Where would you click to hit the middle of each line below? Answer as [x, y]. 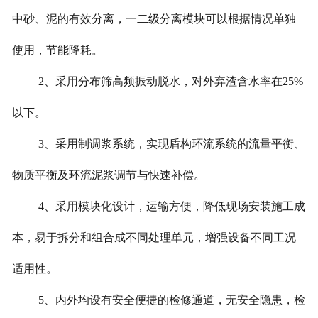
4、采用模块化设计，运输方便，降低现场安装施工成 [171, 207]
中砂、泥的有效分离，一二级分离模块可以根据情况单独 [154, 19]
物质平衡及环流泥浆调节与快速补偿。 [108, 175]
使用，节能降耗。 [57, 50]
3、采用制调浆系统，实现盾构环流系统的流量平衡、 [171, 144]
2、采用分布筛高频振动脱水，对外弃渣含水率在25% [170, 82]
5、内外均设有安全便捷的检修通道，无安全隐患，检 [171, 300]
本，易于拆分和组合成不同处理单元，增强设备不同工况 [154, 238]
